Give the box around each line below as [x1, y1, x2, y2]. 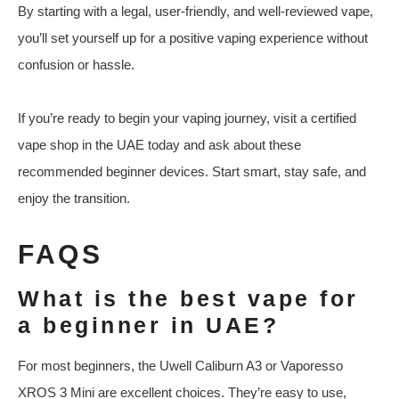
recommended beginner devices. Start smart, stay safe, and [18, 164, 366, 180]
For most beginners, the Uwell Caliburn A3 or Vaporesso [18, 358, 343, 374]
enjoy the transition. [18, 191, 130, 207]
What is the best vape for [18, 286, 359, 312]
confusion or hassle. [18, 57, 134, 73]
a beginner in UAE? [18, 313, 279, 338]
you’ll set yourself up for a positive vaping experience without [18, 30, 368, 46]
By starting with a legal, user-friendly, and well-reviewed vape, [18, 4, 373, 20]
